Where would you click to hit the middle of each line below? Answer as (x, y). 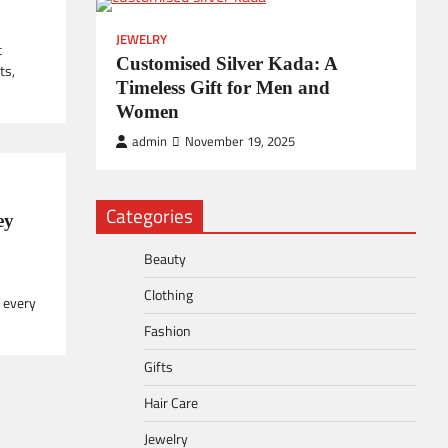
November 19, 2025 (240, 141)
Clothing (168, 295)
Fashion (167, 331)
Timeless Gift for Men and (223, 87)
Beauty (165, 259)
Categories (149, 215)
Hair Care (171, 403)
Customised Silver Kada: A (226, 63)
